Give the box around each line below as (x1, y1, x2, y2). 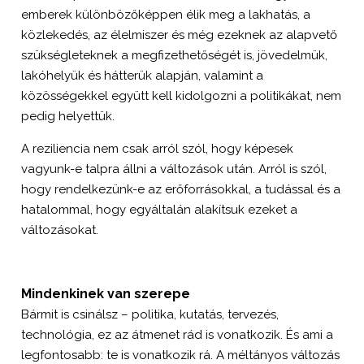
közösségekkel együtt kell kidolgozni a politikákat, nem (21, 89, 342, 103)
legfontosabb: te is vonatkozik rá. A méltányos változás (21, 348, 340, 362)
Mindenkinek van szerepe (21, 286, 191, 301)
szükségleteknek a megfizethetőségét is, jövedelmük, (21, 48, 328, 63)
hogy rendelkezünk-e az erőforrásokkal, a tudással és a (21, 182, 341, 197)
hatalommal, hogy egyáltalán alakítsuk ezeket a (21, 202, 298, 217)
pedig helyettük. (21, 109, 115, 123)
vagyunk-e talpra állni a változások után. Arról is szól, (21, 162, 327, 176)
